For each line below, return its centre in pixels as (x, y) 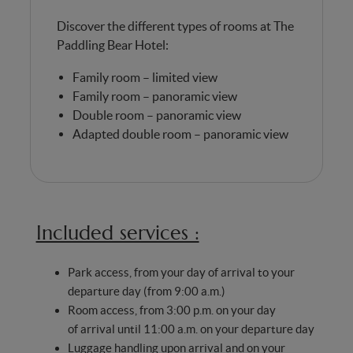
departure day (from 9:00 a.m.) (146, 291)
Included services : (117, 232)
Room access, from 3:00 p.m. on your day (171, 310)
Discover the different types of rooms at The (175, 26)
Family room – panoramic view (154, 96)
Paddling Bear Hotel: (112, 45)
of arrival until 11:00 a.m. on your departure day (191, 329)
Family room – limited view (145, 77)
